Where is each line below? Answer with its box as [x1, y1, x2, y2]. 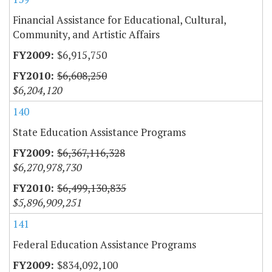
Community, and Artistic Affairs [13, 27, 160, 42]
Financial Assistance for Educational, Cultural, [13, 13, 226, 27]
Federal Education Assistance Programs [13, 237, 196, 252]
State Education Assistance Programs [13, 125, 186, 140]
